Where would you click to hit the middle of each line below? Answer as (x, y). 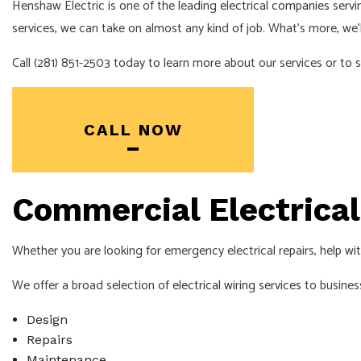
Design (47, 319)
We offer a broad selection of (92, 285)
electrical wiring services (237, 285)
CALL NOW (133, 129)
